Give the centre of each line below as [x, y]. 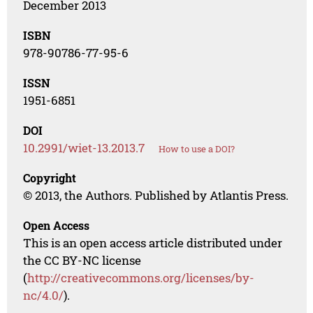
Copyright [50, 178]
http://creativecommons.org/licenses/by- [141, 278]
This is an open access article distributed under [153, 243]
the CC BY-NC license [82, 261]
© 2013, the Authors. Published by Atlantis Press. [156, 196]
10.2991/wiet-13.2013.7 [84, 148]
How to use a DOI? [197, 149]
